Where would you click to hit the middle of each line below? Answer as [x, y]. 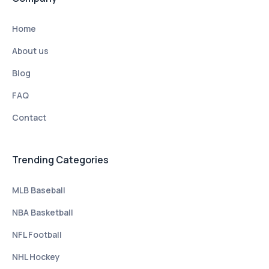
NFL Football [37, 234]
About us [30, 51]
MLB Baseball [39, 190]
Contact [29, 117]
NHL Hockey [36, 257]
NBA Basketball [43, 212]
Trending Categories [60, 160]
